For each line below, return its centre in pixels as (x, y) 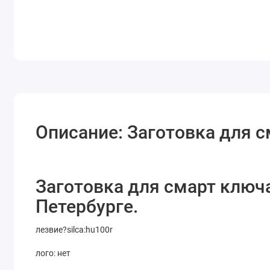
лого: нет (53, 253)
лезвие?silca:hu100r (74, 229)
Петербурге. (87, 206)
